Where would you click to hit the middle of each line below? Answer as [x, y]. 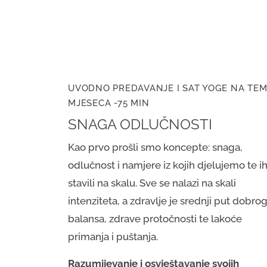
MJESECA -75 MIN [109, 103]
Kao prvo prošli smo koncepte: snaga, [155, 148]
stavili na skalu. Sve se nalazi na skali [152, 183]
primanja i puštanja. [113, 237]
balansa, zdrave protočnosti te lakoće [155, 219]
